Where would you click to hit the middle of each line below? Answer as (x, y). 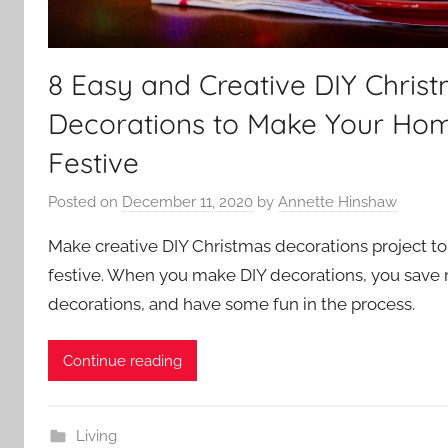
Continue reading (122, 360)
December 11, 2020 (187, 202)
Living (96, 436)
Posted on (85, 202)
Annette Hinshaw (337, 202)
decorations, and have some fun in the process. (231, 304)
